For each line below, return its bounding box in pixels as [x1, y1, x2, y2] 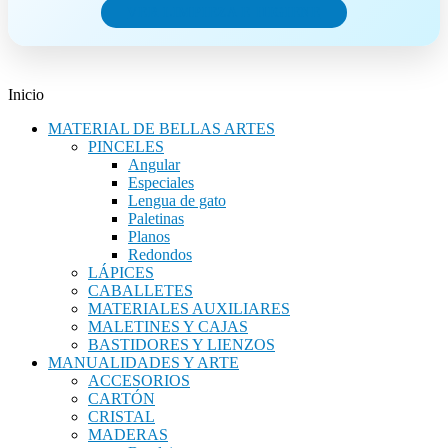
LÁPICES [88, 263, 154, 281]
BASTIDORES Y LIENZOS [88, 335, 275, 353]
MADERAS [88, 425, 168, 443]
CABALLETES [88, 281, 193, 299]
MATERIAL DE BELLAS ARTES [48, 119, 275, 137]
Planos [128, 227, 170, 245]
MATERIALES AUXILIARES [88, 299, 290, 317]
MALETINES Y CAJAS [88, 317, 248, 335]
